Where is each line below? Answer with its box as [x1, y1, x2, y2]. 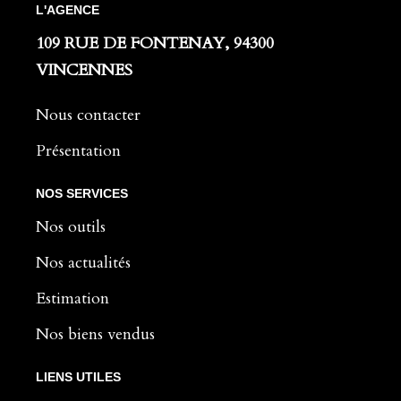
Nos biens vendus [36, 322, 155, 346]
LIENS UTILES [36, 369, 121, 384]
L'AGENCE [36, 2, 99, 17]
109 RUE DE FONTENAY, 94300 [36, 31, 274, 55]
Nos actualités [36, 251, 131, 274]
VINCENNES [36, 58, 132, 81]
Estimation [36, 286, 109, 310]
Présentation [36, 139, 121, 162]
